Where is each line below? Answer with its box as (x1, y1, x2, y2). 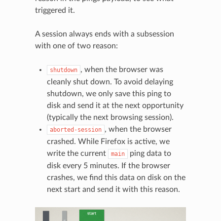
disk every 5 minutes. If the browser (46, 161, 170, 170)
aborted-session (49, 126, 102, 133)
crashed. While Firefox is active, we (46, 137, 170, 146)
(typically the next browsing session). (46, 113, 174, 121)
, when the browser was (80, 65, 163, 74)
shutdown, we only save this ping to (46, 89, 171, 98)
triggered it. (35, 6, 75, 14)
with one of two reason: (35, 41, 118, 50)
